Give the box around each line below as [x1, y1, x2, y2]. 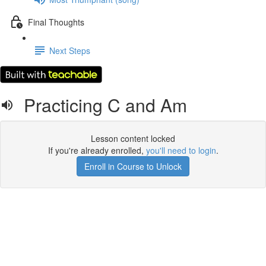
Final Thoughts [28, 15, 84, 28]
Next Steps [49, 44, 90, 56]
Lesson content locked [91, 132, 175, 144]
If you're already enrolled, [47, 144, 146, 156]
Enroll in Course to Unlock [84, 160, 182, 172]
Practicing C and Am [14, 92, 187, 118]
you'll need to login [145, 144, 216, 156]
